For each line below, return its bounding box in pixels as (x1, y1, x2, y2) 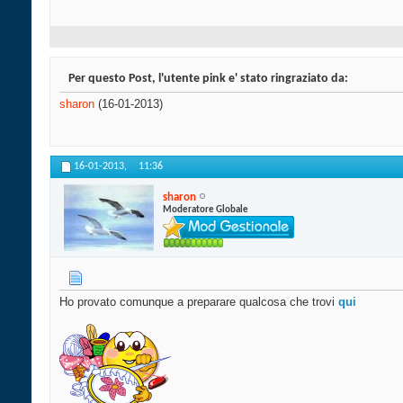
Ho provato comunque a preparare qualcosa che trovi (59, 295, 338, 309)
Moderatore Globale (163, 204, 248, 215)
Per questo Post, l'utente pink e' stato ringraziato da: (68, 72, 348, 86)
